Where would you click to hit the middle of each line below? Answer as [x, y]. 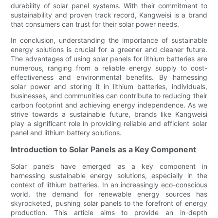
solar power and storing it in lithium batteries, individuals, [109, 87]
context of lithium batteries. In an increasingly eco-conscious [109, 185]
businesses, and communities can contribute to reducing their [109, 96]
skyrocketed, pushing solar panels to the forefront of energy [109, 203]
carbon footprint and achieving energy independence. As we [109, 105]
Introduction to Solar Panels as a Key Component [104, 150]
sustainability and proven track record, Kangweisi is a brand [109, 15]
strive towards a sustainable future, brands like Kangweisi [109, 114]
